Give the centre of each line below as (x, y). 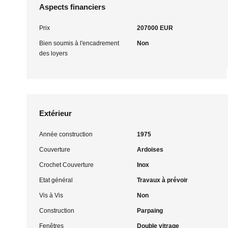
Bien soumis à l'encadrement (79, 43)
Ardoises (150, 150)
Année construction (66, 134)
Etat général (56, 180)
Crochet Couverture (66, 165)
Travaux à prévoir (162, 180)
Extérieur (55, 113)
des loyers (53, 53)
